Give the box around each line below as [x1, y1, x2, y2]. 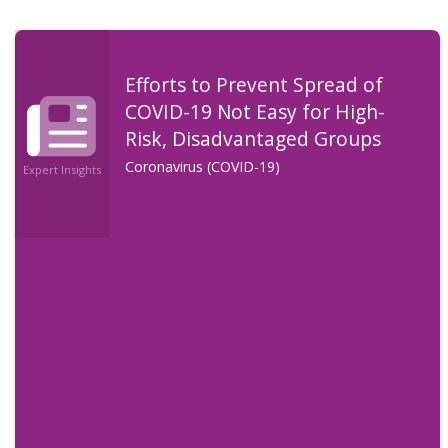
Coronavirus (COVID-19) [124, 156, 280, 176]
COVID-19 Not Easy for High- [124, 97, 385, 125]
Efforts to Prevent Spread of [124, 70, 383, 98]
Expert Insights [22, 162, 101, 178]
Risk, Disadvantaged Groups [124, 124, 381, 152]
